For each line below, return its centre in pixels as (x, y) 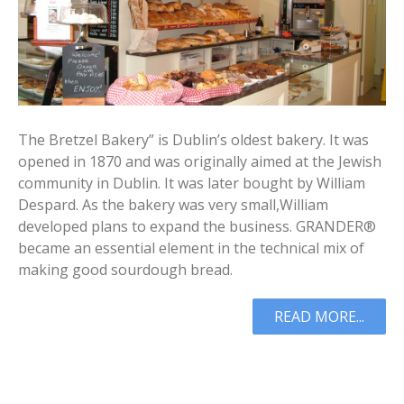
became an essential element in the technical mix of (191, 248)
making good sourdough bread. (125, 270)
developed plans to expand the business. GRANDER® (197, 226)
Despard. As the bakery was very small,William (173, 205)
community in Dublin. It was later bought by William (192, 183)
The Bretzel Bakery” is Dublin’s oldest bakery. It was (193, 140)
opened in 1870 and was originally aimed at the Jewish (200, 161)
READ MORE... (319, 317)
